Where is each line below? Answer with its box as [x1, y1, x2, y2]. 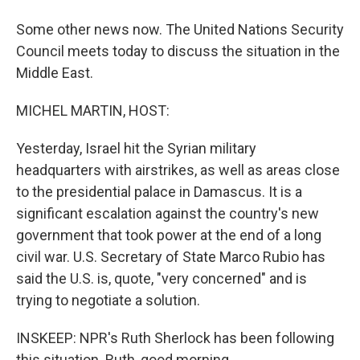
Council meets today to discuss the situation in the [16, 43, 340, 59]
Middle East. [16, 64, 93, 81]
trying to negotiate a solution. [16, 292, 200, 309]
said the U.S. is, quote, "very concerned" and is [16, 270, 307, 287]
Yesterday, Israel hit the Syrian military [16, 140, 256, 157]
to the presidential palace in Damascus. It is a [16, 183, 302, 200]
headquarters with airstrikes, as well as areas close [16, 162, 340, 178]
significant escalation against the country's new [16, 205, 319, 222]
